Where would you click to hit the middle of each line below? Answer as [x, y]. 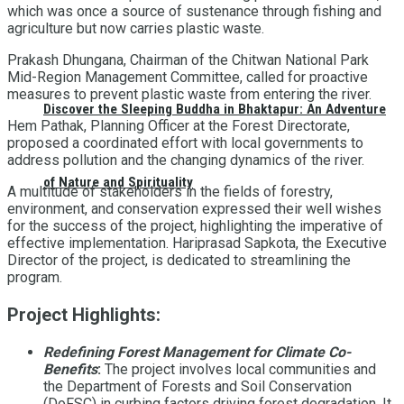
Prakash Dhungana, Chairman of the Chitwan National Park [188, 60]
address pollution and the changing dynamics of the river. [186, 161]
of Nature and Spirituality [118, 182]
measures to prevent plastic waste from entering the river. [189, 95]
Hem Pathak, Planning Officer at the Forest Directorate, [179, 126]
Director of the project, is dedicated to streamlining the [179, 261]
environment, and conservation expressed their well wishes [194, 209]
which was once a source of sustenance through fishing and [194, 12]
